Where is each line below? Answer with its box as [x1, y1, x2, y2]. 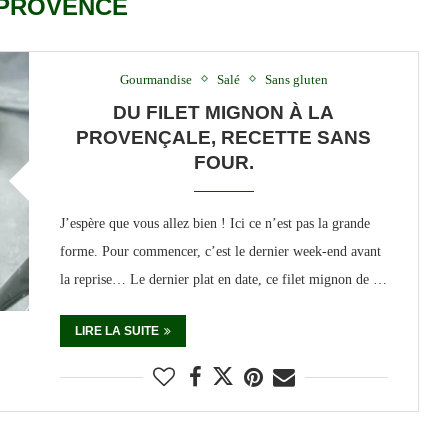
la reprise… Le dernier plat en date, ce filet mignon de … [59, 271, 387, 287]
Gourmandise [119, 71, 192, 87]
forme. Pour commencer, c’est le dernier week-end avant [59, 243, 381, 259]
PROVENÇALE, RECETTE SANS [76, 126, 372, 148]
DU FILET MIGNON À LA [113, 101, 335, 123]
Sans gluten [264, 71, 328, 87]
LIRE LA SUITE [74, 323, 159, 338]
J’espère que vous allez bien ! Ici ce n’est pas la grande [59, 215, 370, 231]
